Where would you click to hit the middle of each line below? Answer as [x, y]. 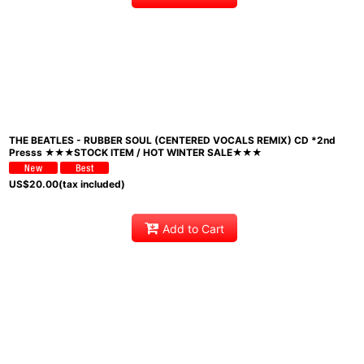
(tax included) [92, 184]
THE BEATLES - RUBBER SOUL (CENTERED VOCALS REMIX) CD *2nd [172, 140]
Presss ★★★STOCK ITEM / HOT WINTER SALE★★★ [135, 152]
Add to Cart [194, 228]
